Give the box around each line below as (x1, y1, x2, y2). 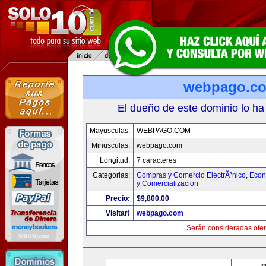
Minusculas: (91, 141, 130, 150)
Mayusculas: (90, 126, 130, 135)
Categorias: (93, 171, 130, 179)
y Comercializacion (137, 179, 198, 188)
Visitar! (106, 209, 130, 217)
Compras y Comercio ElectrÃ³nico (137, 171, 246, 179)
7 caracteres (137, 156, 176, 164)
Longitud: (100, 156, 130, 164)
